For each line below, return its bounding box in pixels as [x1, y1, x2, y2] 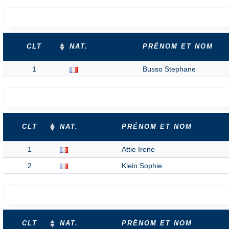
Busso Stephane [143, 65, 196, 73]
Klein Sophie [122, 162, 162, 170]
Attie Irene [122, 145, 155, 153]
